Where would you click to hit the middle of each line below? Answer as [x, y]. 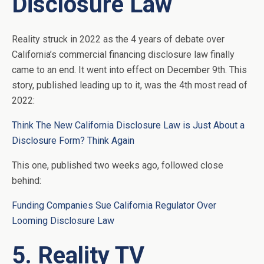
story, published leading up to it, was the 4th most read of [130, 85]
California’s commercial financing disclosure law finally [123, 55]
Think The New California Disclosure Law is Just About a [128, 126]
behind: [27, 181]
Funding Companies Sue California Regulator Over [114, 206]
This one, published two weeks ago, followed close [118, 166]
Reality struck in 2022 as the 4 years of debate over [118, 39]
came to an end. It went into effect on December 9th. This [129, 70]
